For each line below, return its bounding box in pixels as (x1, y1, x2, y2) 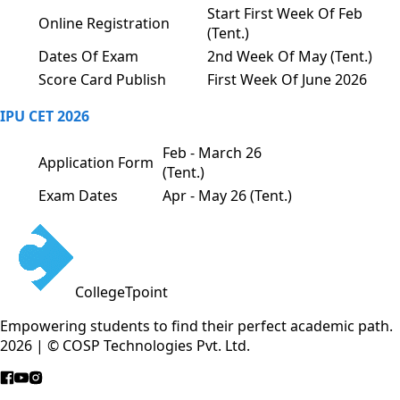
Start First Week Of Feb (207, 4, 362, 24)
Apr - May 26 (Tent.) (162, 186, 292, 206)
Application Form (38, 153, 154, 173)
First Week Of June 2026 (207, 70, 367, 90)
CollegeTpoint (75, 282, 168, 303)
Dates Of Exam (38, 46, 138, 67)
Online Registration (38, 13, 170, 34)
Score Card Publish (38, 70, 166, 90)
